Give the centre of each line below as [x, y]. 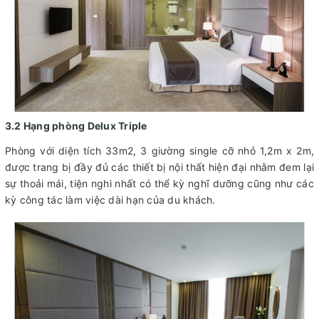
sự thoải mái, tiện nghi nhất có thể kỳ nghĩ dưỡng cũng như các [159, 183]
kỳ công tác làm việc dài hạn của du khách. [112, 199]
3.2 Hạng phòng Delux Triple [77, 125]
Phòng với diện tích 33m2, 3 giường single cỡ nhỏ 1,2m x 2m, [159, 150]
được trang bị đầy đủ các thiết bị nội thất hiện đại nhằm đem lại [159, 167]
